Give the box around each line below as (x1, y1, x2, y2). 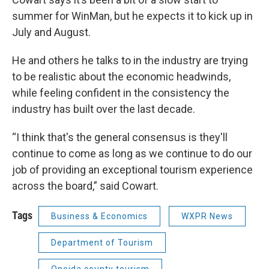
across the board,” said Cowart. (12, 179, 159, 192)
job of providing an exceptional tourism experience (12, 163, 253, 176)
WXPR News (181, 211, 233, 221)
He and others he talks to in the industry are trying (12, 53, 248, 67)
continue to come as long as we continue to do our (12, 147, 252, 160)
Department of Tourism (51, 237, 153, 247)
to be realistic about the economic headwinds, (12, 70, 231, 83)
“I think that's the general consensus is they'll (12, 130, 228, 144)
